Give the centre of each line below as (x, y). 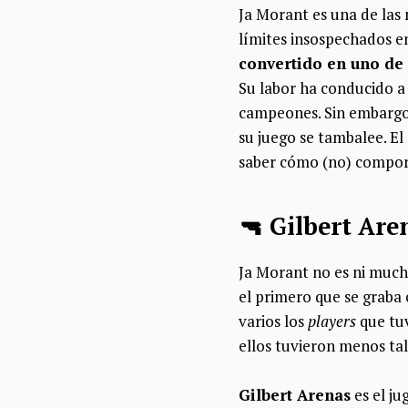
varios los (273, 321)
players (332, 321)
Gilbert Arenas (295, 394)
